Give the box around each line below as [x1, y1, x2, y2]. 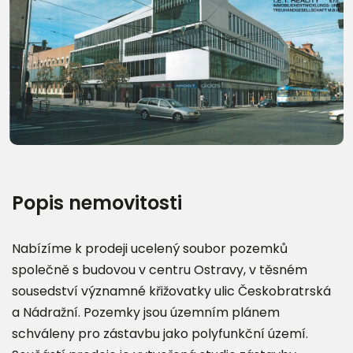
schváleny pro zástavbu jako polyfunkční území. [12, 324, 308, 343]
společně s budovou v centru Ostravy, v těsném [12, 260, 307, 279]
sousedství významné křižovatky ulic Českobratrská [12, 281, 331, 300]
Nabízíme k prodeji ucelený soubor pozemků [12, 239, 288, 258]
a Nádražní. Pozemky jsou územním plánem [12, 303, 280, 321]
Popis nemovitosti [12, 189, 182, 216]
